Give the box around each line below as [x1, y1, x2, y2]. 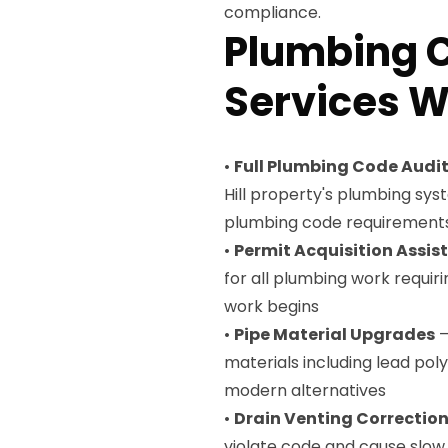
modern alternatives [224, 379, 386, 402]
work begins [224, 295, 319, 318]
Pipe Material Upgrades [234, 323, 435, 346]
